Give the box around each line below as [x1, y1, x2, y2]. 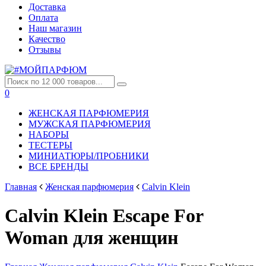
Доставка [28, 2, 66, 12]
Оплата [28, 12, 58, 23]
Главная [5, 182, 37, 192]
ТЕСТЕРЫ [28, 140, 72, 150]
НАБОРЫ [28, 129, 69, 140]
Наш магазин [28, 23, 82, 33]
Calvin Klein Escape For [5, 205, 203, 227]
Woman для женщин [5, 227, 178, 249]
